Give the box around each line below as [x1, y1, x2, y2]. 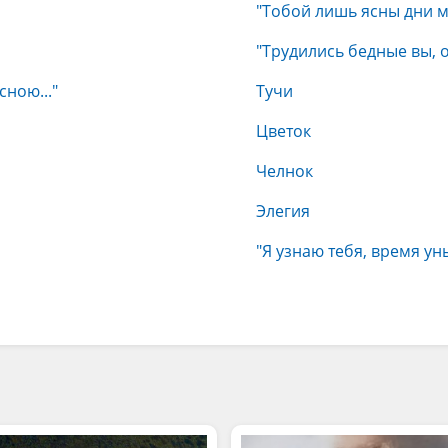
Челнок [256, 160, 313, 182]
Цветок [256, 120, 311, 142]
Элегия [256, 200, 310, 222]
